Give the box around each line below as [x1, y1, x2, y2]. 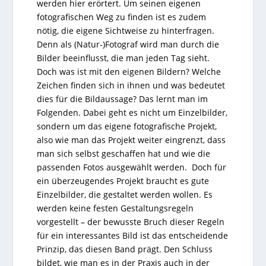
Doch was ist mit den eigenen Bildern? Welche [37, 65, 221, 77]
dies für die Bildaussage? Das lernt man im [37, 93, 208, 104]
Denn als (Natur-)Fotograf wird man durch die [37, 38, 220, 50]
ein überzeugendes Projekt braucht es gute [37, 175, 210, 186]
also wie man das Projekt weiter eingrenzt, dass [37, 134, 226, 145]
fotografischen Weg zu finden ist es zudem [37, 11, 207, 23]
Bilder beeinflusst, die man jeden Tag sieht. [37, 52, 210, 64]
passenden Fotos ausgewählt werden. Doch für [37, 161, 227, 173]
